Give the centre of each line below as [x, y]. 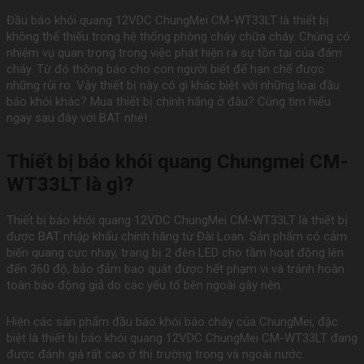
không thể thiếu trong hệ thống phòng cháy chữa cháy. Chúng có [178, 37]
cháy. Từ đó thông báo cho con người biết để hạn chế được [165, 69]
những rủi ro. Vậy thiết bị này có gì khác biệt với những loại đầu [173, 86]
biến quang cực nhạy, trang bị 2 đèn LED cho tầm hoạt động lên [175, 253]
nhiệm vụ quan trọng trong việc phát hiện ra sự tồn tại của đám [174, 53]
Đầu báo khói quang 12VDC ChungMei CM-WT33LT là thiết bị [168, 21]
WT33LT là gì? [70, 185]
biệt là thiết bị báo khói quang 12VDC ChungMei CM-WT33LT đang [182, 338]
